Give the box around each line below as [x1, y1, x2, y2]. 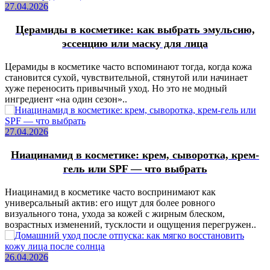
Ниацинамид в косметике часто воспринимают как [5, 186, 216, 197]
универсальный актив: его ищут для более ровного [5, 197, 215, 208]
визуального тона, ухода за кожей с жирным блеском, [5, 208, 225, 219]
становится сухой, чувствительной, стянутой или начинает [5, 72, 248, 83]
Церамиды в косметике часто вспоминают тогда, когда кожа [5, 61, 252, 72]
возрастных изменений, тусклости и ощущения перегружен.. [5, 219, 256, 230]
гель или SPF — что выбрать [63, 162, 207, 175]
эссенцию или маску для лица [62, 37, 208, 49]
